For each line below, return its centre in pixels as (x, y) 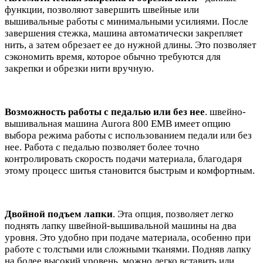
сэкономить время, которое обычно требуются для (113, 56)
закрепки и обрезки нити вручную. (79, 68)
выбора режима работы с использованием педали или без (128, 135)
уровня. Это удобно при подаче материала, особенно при (128, 237)
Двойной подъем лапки (59, 214)
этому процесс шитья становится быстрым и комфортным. (130, 170)
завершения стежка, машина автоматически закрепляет (124, 33)
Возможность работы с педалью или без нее (105, 112)
